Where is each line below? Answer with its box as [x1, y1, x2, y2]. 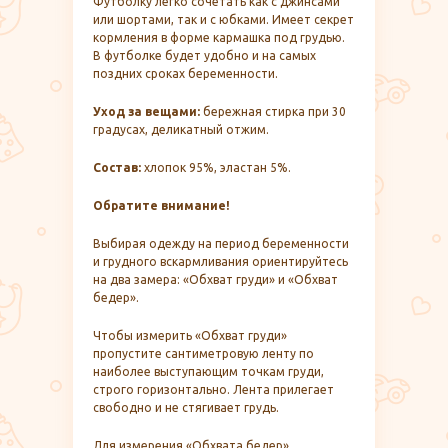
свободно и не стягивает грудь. [93, 400, 279, 414]
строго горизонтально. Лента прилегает [93, 382, 334, 396]
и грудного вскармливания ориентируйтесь [93, 254, 348, 268]
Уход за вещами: [93, 104, 200, 118]
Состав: [93, 160, 144, 174]
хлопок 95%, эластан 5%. [144, 160, 291, 174]
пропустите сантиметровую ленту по [93, 346, 314, 360]
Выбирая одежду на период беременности [93, 236, 349, 250]
